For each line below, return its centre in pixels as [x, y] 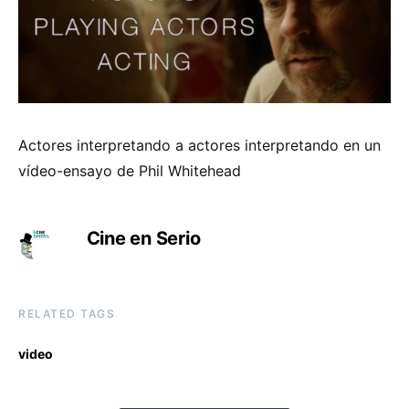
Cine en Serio [143, 238]
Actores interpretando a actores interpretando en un [199, 145]
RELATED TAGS [67, 313]
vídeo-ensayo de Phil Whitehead [130, 170]
